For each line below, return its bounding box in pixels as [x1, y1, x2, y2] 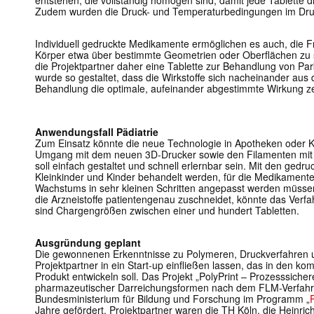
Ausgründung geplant [35, 235, 141, 250]
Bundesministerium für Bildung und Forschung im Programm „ [35, 292, 310, 306]
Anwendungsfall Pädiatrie [35, 125, 158, 139]
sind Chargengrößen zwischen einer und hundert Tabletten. [35, 203, 299, 218]
